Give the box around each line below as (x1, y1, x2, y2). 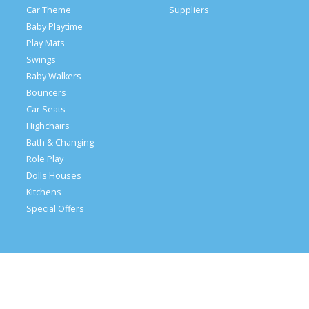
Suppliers (168, 4, 209, 17)
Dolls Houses (26, 170, 81, 182)
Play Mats (26, 37, 65, 50)
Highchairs (26, 120, 70, 132)
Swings (26, 54, 56, 66)
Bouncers (26, 87, 66, 99)
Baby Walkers (26, 70, 81, 83)
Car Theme (26, 4, 71, 17)
